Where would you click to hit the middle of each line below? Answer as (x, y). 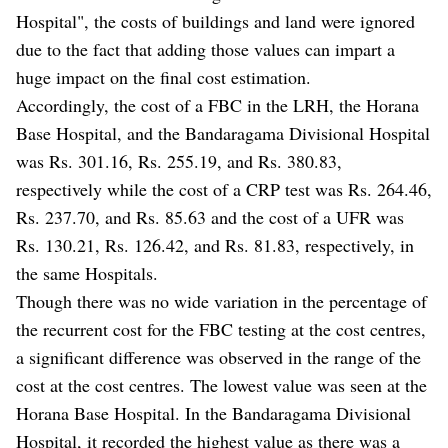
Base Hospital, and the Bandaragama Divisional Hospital (223, 132)
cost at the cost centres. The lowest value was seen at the (221, 384)
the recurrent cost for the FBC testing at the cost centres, (221, 328)
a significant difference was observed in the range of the (218, 356)
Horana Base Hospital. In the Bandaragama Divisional (213, 412)
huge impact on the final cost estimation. (163, 76)
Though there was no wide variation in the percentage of (221, 300)
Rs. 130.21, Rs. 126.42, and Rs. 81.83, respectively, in (215, 244)
